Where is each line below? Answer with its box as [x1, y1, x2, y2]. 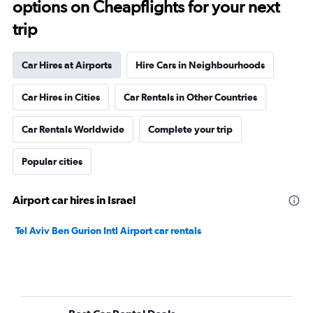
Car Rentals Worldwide [22, 124, 124, 135]
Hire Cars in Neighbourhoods [136, 59, 265, 71]
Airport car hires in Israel [13, 194, 136, 206]
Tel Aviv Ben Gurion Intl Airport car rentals [15, 225, 201, 236]
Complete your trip [148, 124, 233, 135]
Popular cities [22, 156, 82, 167]
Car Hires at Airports [22, 59, 112, 71]
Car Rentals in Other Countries [124, 92, 257, 103]
